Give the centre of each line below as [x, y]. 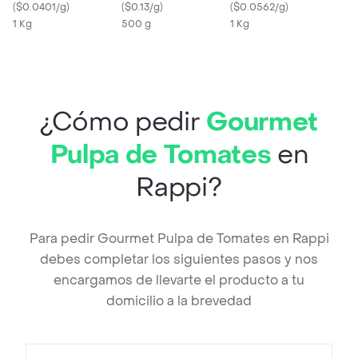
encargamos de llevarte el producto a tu [179, 280]
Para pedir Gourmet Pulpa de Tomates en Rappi [179, 239]
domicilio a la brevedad [179, 301]
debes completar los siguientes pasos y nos [179, 260]
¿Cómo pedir [123, 123]
